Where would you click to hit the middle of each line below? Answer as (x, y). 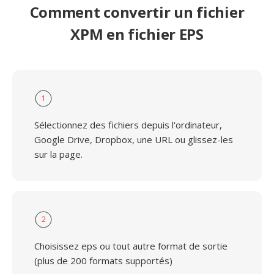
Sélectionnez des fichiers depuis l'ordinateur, (128, 125)
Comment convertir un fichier (137, 12)
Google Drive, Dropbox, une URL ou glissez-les (134, 139)
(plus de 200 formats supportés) (103, 261)
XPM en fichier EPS (137, 34)
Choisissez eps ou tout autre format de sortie (131, 246)
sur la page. (58, 154)
